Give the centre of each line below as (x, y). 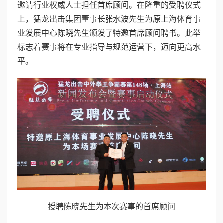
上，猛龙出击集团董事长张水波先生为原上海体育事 (109, 19)
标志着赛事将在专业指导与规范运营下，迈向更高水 (109, 47)
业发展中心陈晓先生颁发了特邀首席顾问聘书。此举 (109, 33)
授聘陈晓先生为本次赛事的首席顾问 (111, 207)
